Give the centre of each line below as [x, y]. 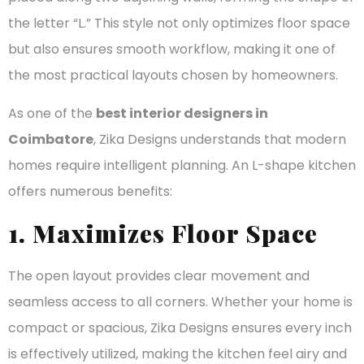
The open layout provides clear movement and [159, 276]
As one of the [52, 113]
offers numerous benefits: [90, 191]
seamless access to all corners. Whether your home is [180, 302]
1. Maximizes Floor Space [163, 234]
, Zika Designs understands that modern [220, 139]
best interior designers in [182, 113]
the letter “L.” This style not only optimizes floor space [179, 24]
